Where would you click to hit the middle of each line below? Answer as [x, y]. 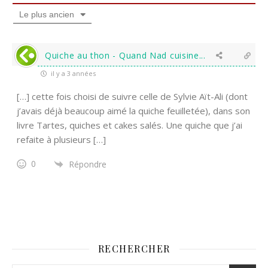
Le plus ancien [47, 14]
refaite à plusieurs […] [61, 139]
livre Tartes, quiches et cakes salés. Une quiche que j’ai [130, 125]
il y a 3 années [72, 73]
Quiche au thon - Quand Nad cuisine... [125, 55]
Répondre [88, 164]
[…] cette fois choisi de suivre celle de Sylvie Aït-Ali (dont [132, 96]
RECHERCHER [134, 249]
